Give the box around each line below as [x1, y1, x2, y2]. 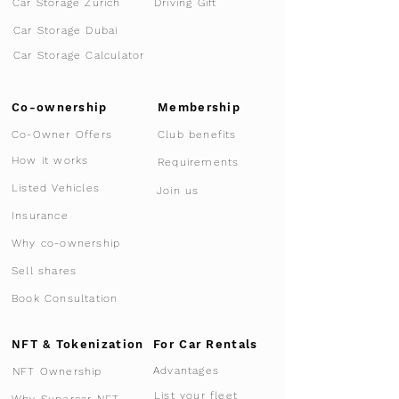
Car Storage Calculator [13, 49, 145, 61]
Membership [158, 100, 240, 114]
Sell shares [12, 264, 77, 277]
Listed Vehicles [12, 181, 100, 194]
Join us [157, 183, 199, 197]
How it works [12, 153, 89, 167]
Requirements [158, 155, 240, 168]
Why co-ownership [12, 236, 121, 249]
